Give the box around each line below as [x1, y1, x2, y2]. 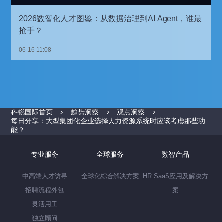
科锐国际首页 [11, 108, 53, 116]
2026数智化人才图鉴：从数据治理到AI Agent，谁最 [19, 14, 202, 23]
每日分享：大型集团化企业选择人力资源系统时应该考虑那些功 [11, 117, 206, 125]
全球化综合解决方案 [81, 172, 139, 180]
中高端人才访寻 [22, 172, 67, 180]
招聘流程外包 [25, 186, 64, 194]
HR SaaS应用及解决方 [143, 172, 208, 180]
